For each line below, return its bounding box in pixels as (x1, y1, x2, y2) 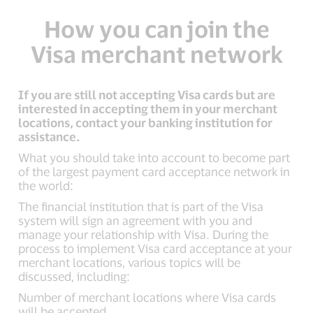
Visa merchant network (30, 40, 283, 67)
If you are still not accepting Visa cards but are (18, 87, 276, 101)
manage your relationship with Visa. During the (18, 227, 269, 241)
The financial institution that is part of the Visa (18, 199, 264, 213)
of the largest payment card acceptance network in (18, 164, 291, 178)
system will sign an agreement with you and (18, 213, 253, 227)
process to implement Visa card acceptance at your (18, 241, 293, 255)
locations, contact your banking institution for (18, 115, 273, 129)
